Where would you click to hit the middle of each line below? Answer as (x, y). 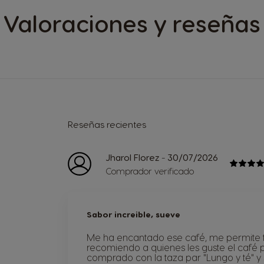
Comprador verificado (150, 171)
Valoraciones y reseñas (132, 23)
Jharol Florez (132, 157)
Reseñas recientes (107, 124)
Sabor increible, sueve (133, 214)
